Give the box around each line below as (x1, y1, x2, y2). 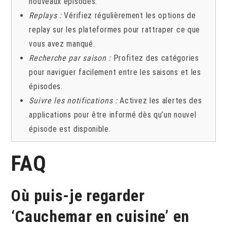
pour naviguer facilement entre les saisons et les (29, 67, 201, 77)
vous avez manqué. (29, 39, 95, 49)
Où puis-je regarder (11, 185, 145, 205)
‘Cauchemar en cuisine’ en (11, 206, 190, 226)
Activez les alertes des (117, 95, 202, 105)
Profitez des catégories (110, 53, 199, 63)
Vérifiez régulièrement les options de (64, 10, 196, 20)
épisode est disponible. (29, 124, 111, 134)
